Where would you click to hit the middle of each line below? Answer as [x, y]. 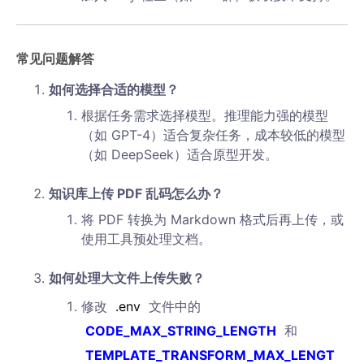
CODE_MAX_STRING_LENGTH [181, 331]
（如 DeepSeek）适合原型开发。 [180, 154]
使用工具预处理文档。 [146, 239]
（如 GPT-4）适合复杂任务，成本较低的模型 [213, 135]
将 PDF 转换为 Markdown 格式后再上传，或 [212, 219]
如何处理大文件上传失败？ [127, 278]
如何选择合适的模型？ [114, 89]
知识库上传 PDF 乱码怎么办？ [136, 193]
